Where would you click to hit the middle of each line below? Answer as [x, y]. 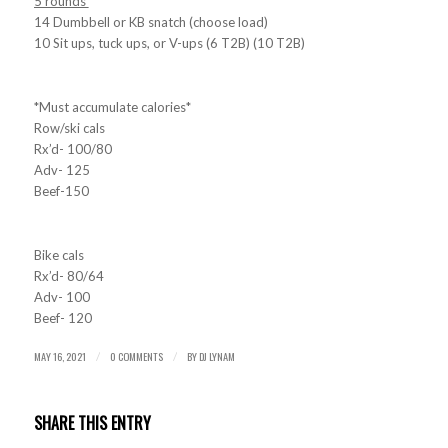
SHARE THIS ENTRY [92, 423]
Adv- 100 [61, 297]
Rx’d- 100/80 [72, 149]
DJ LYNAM [216, 356]
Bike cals [58, 255]
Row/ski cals [69, 128]
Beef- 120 [62, 318]
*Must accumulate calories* [112, 107]
